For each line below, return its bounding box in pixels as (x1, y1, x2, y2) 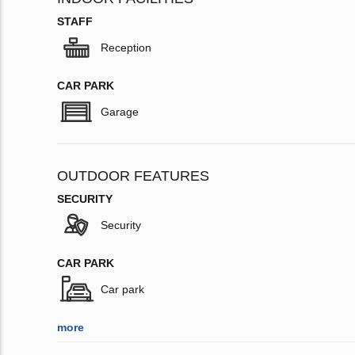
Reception (101, 41, 151, 55)
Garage (101, 105, 139, 119)
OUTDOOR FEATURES (57, 168, 209, 185)
